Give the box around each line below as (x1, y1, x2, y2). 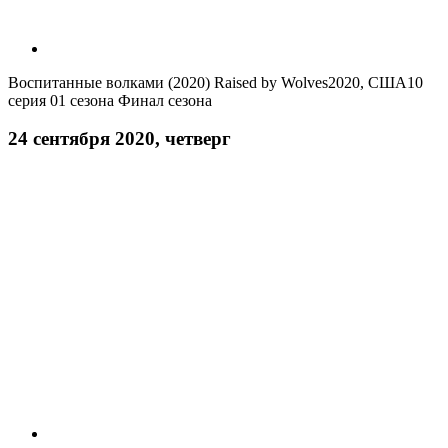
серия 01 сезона (8, 91, 114, 109)
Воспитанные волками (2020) (8, 73, 210, 91)
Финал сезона (114, 91, 212, 109)
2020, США (328, 73, 407, 91)
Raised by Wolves (210, 73, 328, 91)
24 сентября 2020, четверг (8, 128, 231, 150)
